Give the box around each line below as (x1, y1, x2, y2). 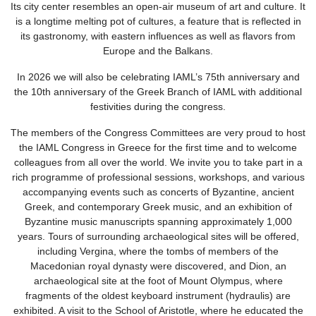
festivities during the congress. (90, 100, 226, 112)
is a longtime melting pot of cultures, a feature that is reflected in (15, 15, 301, 27)
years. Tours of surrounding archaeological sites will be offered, (17, 230, 299, 242)
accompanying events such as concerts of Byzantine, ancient (22, 186, 294, 197)
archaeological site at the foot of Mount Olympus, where (33, 274, 283, 286)
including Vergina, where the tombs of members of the (37, 245, 279, 257)
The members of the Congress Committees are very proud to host (11, 126, 305, 138)
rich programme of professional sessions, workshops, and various (11, 171, 305, 183)
